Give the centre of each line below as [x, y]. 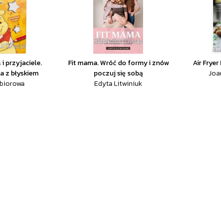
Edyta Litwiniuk [118, 84]
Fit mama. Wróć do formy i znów [118, 63]
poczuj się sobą [118, 73]
